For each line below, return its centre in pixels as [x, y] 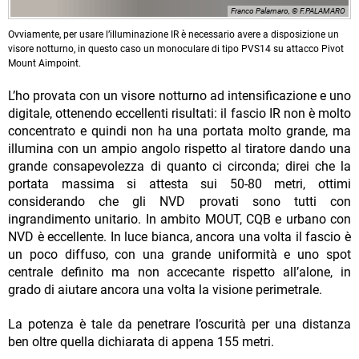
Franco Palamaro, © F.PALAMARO [288, 11]
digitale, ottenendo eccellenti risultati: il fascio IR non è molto [179, 114]
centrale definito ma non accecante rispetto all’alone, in [179, 272]
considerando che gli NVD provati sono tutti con [179, 202]
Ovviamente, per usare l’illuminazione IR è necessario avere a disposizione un [173, 35]
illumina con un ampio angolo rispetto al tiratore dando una [179, 149]
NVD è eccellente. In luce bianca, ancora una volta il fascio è [179, 237]
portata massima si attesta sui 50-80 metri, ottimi [179, 184]
